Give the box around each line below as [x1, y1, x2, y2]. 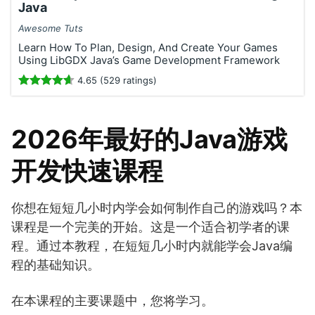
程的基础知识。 [11, 257, 100, 272]
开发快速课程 [11, 155, 163, 186]
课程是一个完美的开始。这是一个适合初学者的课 [11, 219, 290, 234]
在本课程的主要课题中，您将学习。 [11, 293, 214, 308]
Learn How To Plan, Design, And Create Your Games [18, 41, 278, 54]
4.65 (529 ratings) [75, 75, 157, 86]
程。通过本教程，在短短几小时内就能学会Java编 [11, 238, 292, 253]
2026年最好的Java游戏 [11, 124, 288, 155]
